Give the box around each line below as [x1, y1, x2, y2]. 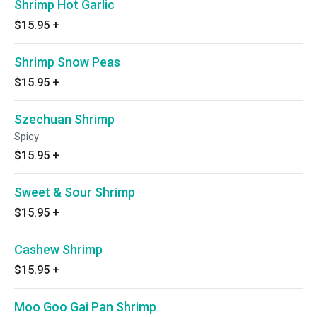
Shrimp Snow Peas [14, 54, 120, 69]
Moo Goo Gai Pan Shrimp [14, 299, 156, 314]
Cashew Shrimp [14, 242, 103, 257]
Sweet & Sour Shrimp [14, 185, 135, 200]
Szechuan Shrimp [14, 112, 115, 127]
